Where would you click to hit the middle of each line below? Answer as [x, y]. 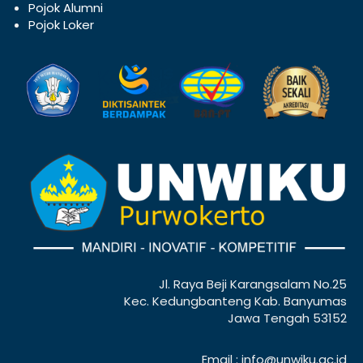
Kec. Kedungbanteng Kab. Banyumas [235, 301]
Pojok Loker [61, 24]
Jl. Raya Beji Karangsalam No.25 [253, 284]
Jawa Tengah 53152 [287, 318]
